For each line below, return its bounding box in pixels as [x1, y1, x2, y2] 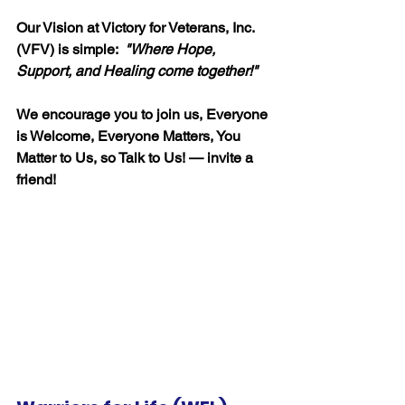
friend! [16, 171, 56, 189]
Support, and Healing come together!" [16, 62, 258, 80]
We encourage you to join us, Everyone [16, 106, 271, 124]
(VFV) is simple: [16, 41, 125, 59]
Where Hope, [130, 41, 219, 59]
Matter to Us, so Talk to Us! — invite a [16, 149, 257, 167]
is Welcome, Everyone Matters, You [16, 127, 244, 146]
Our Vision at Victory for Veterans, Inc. [16, 19, 258, 37]
